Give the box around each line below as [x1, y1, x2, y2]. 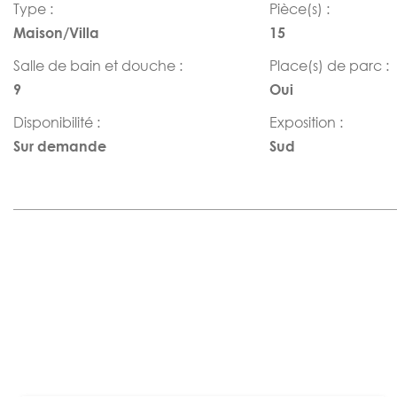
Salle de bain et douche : [13, 56, 183, 75]
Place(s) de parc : [269, 56, 389, 75]
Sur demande [13, 137, 106, 155]
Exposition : [269, 113, 343, 132]
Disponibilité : [13, 113, 100, 132]
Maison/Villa [13, 24, 99, 42]
